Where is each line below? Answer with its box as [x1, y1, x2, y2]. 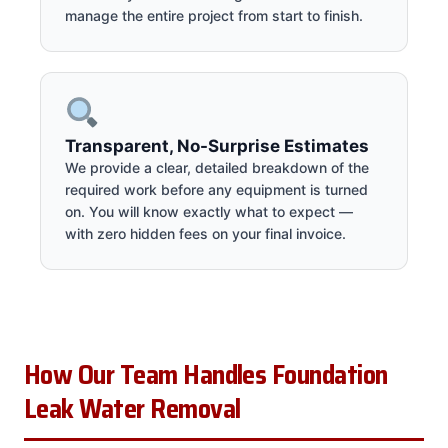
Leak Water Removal [24, 387, 241, 430]
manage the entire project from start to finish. [65, 6, 363, 24]
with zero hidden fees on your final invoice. [65, 224, 346, 242]
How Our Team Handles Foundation [24, 353, 388, 396]
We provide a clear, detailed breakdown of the [65, 158, 369, 176]
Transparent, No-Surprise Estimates [65, 135, 369, 156]
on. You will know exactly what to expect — [65, 202, 353, 220]
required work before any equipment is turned [65, 180, 368, 198]
